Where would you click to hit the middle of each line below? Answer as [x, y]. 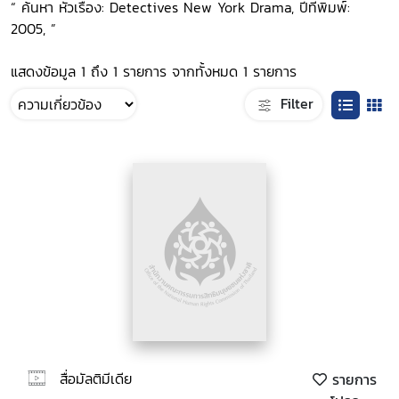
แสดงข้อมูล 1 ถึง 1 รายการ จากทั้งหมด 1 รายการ [154, 71]
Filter [294, 103]
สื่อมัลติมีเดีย [96, 378]
